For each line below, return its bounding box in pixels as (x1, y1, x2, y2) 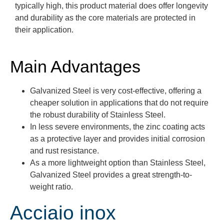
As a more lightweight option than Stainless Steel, (30, 158, 205, 167)
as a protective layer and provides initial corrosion (30, 134, 205, 143)
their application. (15, 25, 73, 34)
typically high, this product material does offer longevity (15, 1, 208, 10)
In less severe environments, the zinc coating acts (30, 122, 205, 131)
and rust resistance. (30, 146, 99, 155)
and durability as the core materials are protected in (15, 13, 195, 22)
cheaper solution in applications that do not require (30, 98, 208, 107)
